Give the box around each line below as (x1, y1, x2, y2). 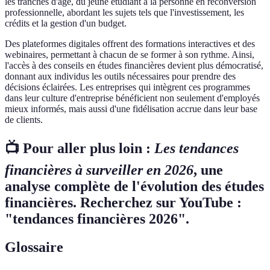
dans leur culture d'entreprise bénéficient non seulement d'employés (5, 93, 260, 104)
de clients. (5, 115, 43, 125)
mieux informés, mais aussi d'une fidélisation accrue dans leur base (5, 104, 257, 115)
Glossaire (5, 239, 63, 256)
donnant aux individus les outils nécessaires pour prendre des (5, 71, 236, 82)
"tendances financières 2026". (5, 211, 189, 227)
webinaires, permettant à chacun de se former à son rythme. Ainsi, (5, 49, 254, 60)
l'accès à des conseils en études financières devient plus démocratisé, (5, 60, 263, 71)
